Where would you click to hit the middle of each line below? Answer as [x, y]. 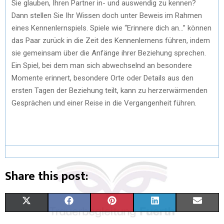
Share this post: [46, 176]
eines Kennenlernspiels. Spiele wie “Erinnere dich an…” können [111, 28]
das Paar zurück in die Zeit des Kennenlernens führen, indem [111, 40]
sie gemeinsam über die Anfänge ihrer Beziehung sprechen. [109, 53]
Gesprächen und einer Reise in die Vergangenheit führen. [104, 103]
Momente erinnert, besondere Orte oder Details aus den [102, 78]
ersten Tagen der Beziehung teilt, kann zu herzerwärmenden [109, 90]
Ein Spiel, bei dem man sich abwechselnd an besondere [102, 65]
